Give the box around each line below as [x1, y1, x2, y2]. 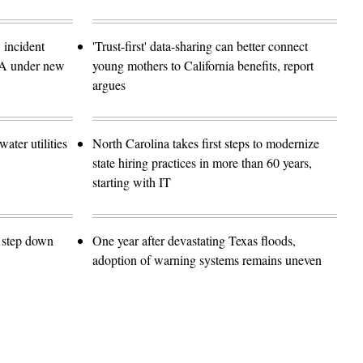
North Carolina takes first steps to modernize [92, 134, 319, 152]
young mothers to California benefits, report [92, 56, 314, 74]
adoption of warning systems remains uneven [92, 250, 322, 268]
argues [92, 75, 126, 93]
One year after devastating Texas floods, [92, 231, 296, 249]
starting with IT [92, 173, 171, 190]
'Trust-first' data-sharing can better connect [92, 36, 308, 54]
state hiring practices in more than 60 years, [92, 153, 312, 171]
